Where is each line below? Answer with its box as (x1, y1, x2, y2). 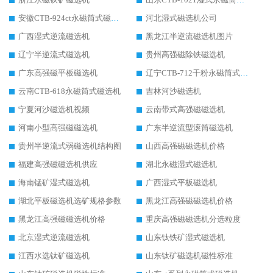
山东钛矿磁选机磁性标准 (146, 251, 233, 261)
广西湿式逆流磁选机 (18, 32, 90, 41)
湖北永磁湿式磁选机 (146, 160, 217, 169)
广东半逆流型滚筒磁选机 (146, 123, 233, 133)
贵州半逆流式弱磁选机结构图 (18, 141, 121, 151)
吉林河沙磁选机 (146, 87, 201, 96)
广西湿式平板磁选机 (146, 178, 217, 188)
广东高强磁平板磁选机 (18, 68, 97, 78)
